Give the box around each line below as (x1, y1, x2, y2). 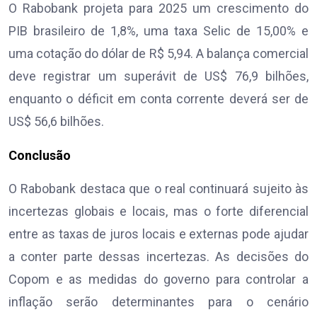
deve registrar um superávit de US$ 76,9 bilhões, (8, 69, 309, 84)
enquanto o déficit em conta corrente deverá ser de (8, 91, 309, 107)
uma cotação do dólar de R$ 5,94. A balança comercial (8, 46, 309, 62)
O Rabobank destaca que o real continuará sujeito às (8, 181, 309, 197)
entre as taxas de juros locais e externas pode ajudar (8, 226, 309, 242)
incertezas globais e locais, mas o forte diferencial (8, 204, 309, 219)
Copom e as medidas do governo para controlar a (8, 272, 309, 287)
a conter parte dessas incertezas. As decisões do (8, 249, 309, 265)
